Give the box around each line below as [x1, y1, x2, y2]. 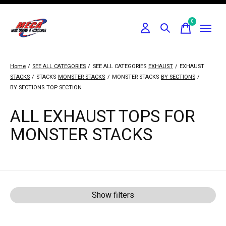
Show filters [92, 189, 134, 202]
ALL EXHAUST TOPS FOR [10, 104, 195, 130]
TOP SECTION [46, 83, 82, 92]
